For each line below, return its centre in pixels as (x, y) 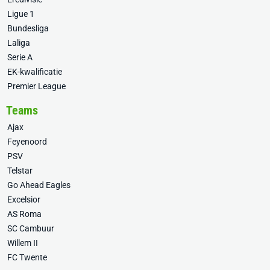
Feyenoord (27, 142)
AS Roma (24, 214)
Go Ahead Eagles (39, 185)
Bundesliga (28, 29)
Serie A (20, 58)
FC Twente (27, 258)
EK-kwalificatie (35, 72)
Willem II (23, 243)
